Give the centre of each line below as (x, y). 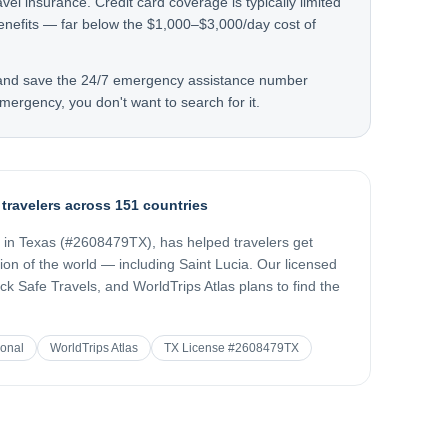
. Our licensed (293, 264)
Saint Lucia (214, 264)
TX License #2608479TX (231, 348)
